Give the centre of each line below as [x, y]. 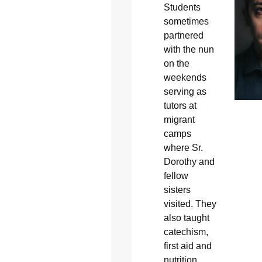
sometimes [186, 21]
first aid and [187, 246]
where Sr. [183, 147]
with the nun [189, 49]
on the [176, 63]
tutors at [180, 105]
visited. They [190, 204]
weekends [185, 77]
